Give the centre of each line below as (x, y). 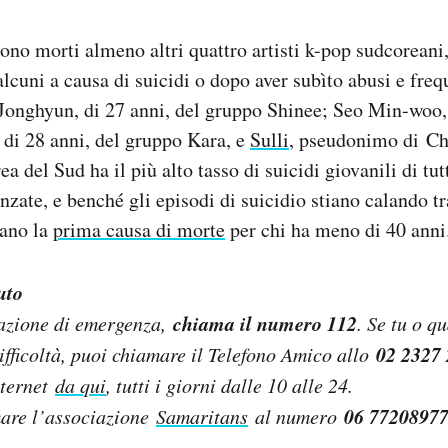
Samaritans (202, 415)
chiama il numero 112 (265, 322)
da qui (80, 384)
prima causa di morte (139, 229)
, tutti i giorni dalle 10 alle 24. (229, 384)
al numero (296, 415)
